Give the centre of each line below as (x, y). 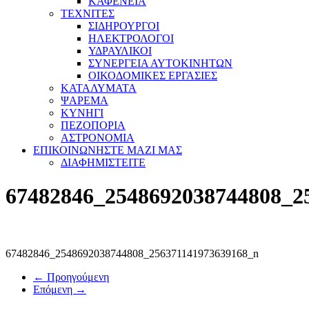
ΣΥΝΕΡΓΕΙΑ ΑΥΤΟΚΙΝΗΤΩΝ (160, 63)
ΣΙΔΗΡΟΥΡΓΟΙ (124, 26)
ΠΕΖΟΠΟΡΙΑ (93, 125)
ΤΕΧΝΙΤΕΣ (88, 13)
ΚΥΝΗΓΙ (82, 113)
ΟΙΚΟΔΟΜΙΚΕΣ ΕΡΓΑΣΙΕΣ (153, 76)
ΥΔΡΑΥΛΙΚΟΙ (120, 51)
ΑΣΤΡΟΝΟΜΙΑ (98, 138)
